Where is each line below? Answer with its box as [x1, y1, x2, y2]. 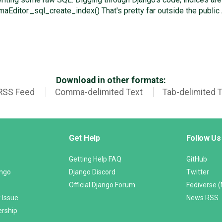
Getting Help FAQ [69, 155, 121, 163]
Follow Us [186, 133, 221, 143]
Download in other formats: [56, 75, 166, 85]
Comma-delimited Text [55, 87, 143, 97]
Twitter [186, 167, 209, 176]
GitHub [186, 155, 207, 163]
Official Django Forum [69, 180, 135, 189]
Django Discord [69, 167, 115, 176]
